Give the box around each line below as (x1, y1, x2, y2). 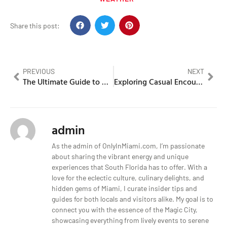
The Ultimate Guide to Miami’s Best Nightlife (102, 75, 108, 88)
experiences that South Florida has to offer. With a (52, 163, 207, 172)
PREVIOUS (23, 67, 55, 76)
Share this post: (10, 21, 60, 30)
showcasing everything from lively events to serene (52, 216, 209, 225)
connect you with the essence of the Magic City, (52, 205, 198, 214)
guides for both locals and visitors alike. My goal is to (52, 195, 213, 204)
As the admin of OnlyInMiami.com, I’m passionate (52, 141, 205, 150)
